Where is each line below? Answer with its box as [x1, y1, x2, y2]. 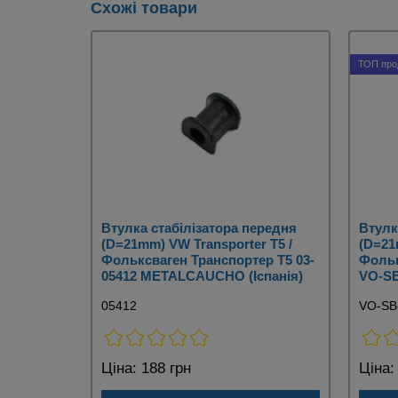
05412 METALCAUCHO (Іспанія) [101, 268, 303, 284]
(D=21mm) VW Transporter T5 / [101, 236, 292, 252]
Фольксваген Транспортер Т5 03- [101, 252, 314, 268]
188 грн [137, 360, 191, 378]
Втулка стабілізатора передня [101, 220, 297, 236]
